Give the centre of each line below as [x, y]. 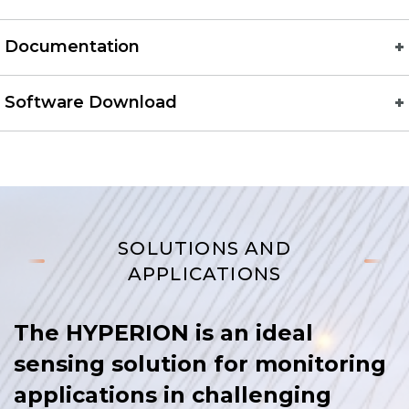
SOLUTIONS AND [204, 249]
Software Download [91, 103]
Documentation [72, 47]
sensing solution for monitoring [200, 364]
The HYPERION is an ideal [163, 333]
